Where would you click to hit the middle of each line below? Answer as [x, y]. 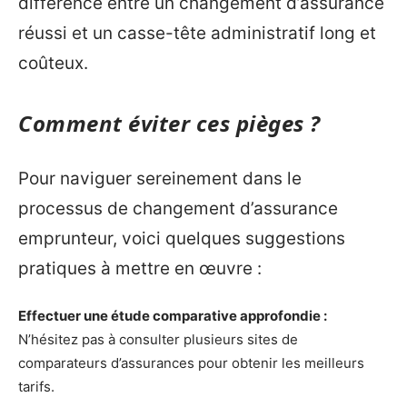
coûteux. [53, 63]
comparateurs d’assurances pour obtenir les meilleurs [191, 362]
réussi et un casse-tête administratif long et [197, 33]
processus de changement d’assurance [178, 209]
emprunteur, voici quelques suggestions [182, 239]
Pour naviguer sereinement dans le [160, 179]
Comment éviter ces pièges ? [169, 123]
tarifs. [36, 386]
